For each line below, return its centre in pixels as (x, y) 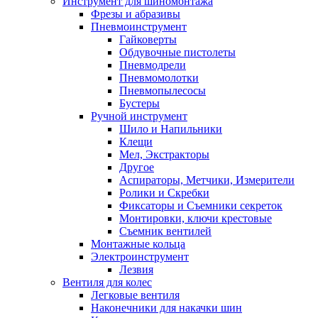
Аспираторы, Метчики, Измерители (207, 180)
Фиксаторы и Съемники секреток (201, 205)
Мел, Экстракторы (164, 154)
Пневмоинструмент (139, 27)
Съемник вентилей (165, 231)
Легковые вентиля (135, 295)
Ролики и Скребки (164, 193)
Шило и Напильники (171, 129)
